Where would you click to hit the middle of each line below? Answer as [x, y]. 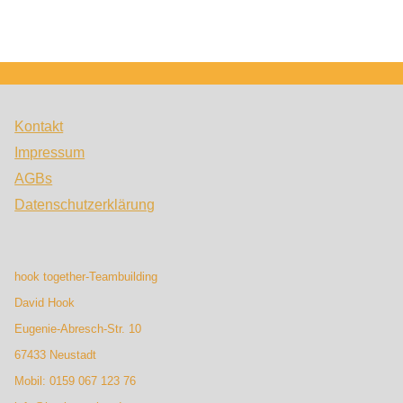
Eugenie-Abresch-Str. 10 [78, 329]
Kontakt [39, 125]
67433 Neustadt [56, 355]
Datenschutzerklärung [85, 204]
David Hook [45, 303]
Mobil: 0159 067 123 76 [76, 381]
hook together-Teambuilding [86, 277]
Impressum [50, 152]
